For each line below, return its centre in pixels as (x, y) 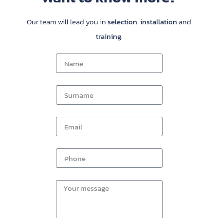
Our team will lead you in (67, 22)
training (108, 36)
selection (122, 22)
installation (159, 22)
